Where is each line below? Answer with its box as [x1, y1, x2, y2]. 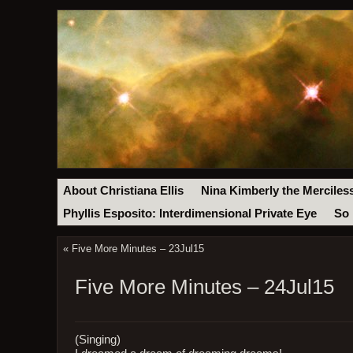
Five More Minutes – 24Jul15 [74, 275, 334, 299]
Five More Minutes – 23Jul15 [71, 243, 204, 255]
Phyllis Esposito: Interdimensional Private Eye [63, 207, 318, 221]
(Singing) [74, 333, 121, 346]
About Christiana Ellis [63, 184, 184, 197]
